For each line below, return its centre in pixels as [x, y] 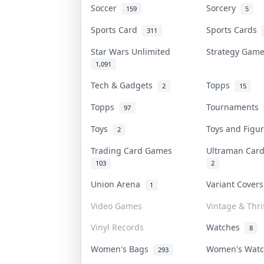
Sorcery [223, 8]
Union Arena [118, 184]
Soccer [106, 8]
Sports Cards [234, 29]
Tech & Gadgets [124, 85]
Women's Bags [122, 249]
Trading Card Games [134, 150]
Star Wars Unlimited [133, 51]
